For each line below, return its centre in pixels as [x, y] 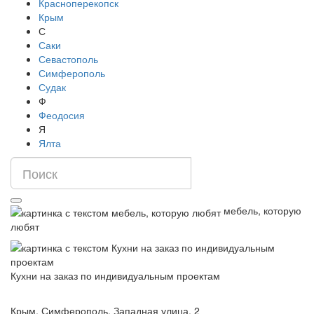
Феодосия [62, 115]
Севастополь [68, 59]
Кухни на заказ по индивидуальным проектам [115, 275]
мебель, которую [262, 211]
